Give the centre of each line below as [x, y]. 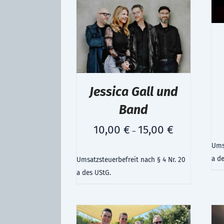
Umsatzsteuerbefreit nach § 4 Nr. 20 [131, 159]
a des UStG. [94, 172]
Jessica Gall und [133, 92]
